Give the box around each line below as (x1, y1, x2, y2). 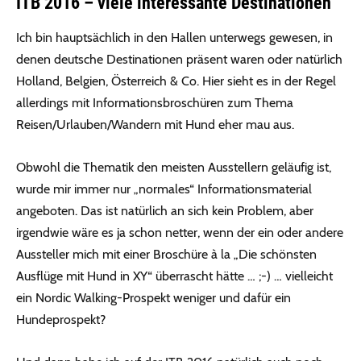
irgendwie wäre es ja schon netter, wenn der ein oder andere (16, 225, 343, 241)
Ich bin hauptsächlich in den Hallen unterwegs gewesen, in (16, 30, 333, 46)
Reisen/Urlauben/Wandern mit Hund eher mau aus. (16, 117, 294, 133)
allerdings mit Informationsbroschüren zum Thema (16, 95, 293, 111)
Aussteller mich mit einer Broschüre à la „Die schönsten (16, 247, 317, 263)
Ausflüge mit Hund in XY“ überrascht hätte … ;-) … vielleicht (16, 268, 333, 284)
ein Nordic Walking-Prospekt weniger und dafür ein (16, 290, 291, 306)
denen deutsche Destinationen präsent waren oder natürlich (16, 52, 342, 68)
